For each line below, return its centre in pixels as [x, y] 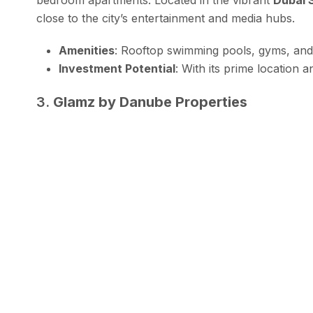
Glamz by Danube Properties [150, 102]
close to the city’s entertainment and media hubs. [166, 18]
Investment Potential [117, 68]
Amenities [87, 50]
